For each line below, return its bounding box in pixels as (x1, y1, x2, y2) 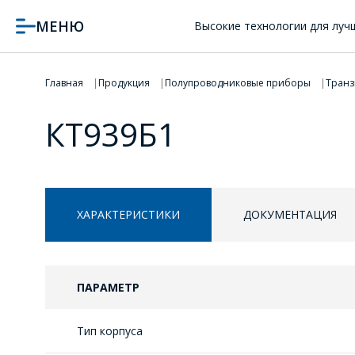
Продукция (98, 76, 150, 90)
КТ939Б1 (45, 113, 176, 156)
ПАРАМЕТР (77, 280, 139, 295)
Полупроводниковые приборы (165, 76, 311, 90)
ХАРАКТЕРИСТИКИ (77, 207, 180, 222)
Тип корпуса (77, 323, 143, 338)
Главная (45, 76, 83, 90)
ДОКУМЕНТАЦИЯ (243, 207, 337, 222)
